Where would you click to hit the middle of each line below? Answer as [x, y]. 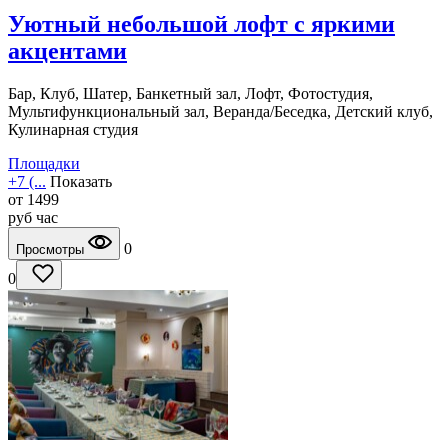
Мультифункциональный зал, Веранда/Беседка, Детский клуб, [220, 111]
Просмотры [52, 249]
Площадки [44, 163]
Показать [81, 181]
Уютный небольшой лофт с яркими [201, 24]
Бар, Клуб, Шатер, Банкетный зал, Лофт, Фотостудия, [190, 93]
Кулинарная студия [73, 129]
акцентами [67, 51]
